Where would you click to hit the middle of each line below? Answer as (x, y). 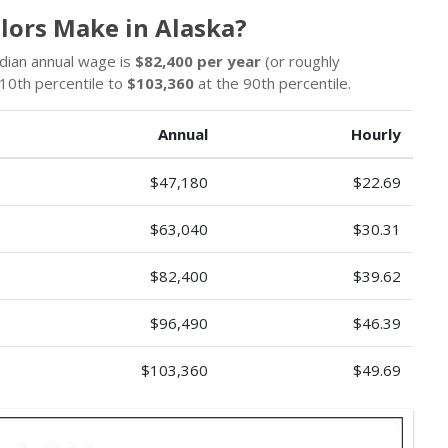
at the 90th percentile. (272, 83)
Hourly (376, 134)
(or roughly (300, 61)
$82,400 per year (198, 61)
